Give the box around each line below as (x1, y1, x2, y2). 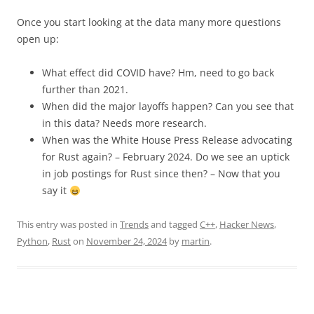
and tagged (149, 218, 200, 231)
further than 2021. (42, 83, 128, 97)
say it (42, 184, 69, 198)
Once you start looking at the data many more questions (17, 15, 281, 29)
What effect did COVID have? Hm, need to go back (42, 66, 274, 80)
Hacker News (219, 218, 274, 231)
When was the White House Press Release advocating (42, 133, 292, 147)
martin (182, 235, 210, 248)
